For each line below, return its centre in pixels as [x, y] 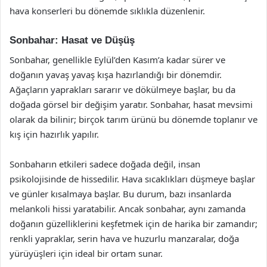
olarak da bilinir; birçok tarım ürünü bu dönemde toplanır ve [133, 119]
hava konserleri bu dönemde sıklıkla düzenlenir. [107, 11]
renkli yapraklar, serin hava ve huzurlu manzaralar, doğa [124, 238]
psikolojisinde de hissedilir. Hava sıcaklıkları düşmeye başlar [132, 178]
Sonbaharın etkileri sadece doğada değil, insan [105, 164]
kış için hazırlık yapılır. [54, 134]
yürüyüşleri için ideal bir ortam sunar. [86, 253]
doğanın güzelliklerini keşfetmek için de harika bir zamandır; [133, 223]
